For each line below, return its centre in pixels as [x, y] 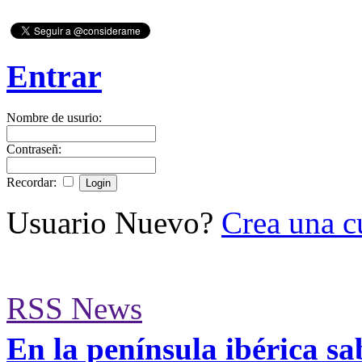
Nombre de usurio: [54, 118]
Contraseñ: [34, 149]
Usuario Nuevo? [114, 223]
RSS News [74, 309]
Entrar [54, 77]
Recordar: [33, 183]
